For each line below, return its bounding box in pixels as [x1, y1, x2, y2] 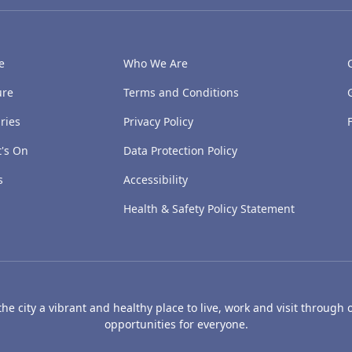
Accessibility [123, 172, 191, 187]
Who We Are [123, 56, 188, 71]
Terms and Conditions [123, 85, 239, 100]
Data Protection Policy [123, 143, 237, 158]
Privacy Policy [123, 114, 193, 129]
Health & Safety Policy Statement [123, 201, 295, 216]
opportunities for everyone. [104, 317, 248, 332]
